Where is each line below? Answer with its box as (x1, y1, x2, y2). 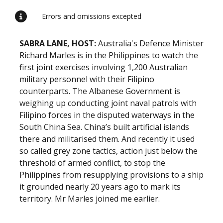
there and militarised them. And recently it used (19, 133, 195, 144)
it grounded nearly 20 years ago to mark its (19, 181, 181, 192)
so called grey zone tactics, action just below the (19, 145, 198, 156)
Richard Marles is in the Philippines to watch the (19, 50, 198, 61)
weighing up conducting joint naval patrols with (19, 98, 197, 109)
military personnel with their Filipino (19, 74, 154, 85)
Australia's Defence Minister (96, 38, 204, 49)
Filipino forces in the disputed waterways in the (19, 110, 195, 120)
